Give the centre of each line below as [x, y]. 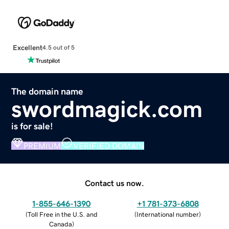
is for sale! [32, 126]
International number [168, 214]
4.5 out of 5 [58, 48]
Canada [60, 224]
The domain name [48, 91]
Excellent [27, 47]
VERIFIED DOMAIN [109, 145]
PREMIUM [42, 145]
